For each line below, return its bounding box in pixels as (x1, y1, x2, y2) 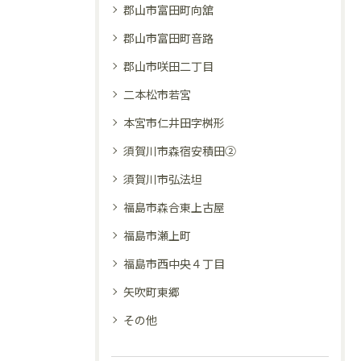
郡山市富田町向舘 (123, 2, 214, 18)
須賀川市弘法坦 (123, 171, 202, 187)
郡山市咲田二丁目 (123, 58, 214, 74)
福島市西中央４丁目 (123, 255, 225, 272)
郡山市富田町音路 (123, 30, 214, 46)
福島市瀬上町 (123, 227, 191, 243)
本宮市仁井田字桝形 (123, 114, 225, 131)
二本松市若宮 (123, 86, 191, 102)
